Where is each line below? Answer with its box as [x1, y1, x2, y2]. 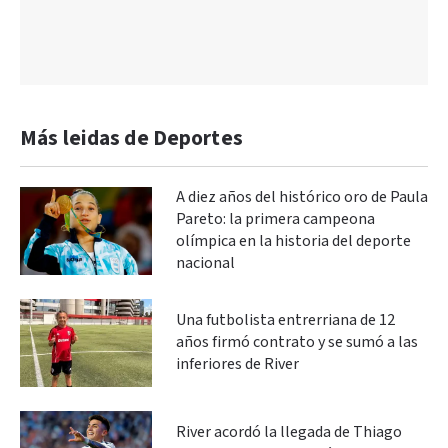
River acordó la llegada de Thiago [176, 421, 402, 443]
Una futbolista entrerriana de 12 [176, 310, 395, 331]
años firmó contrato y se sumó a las [176, 332, 418, 353]
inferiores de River [176, 354, 299, 375]
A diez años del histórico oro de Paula [176, 187, 428, 208]
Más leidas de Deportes [20, 125, 243, 152]
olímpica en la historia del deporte [176, 231, 411, 252]
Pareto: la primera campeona [176, 209, 375, 230]
